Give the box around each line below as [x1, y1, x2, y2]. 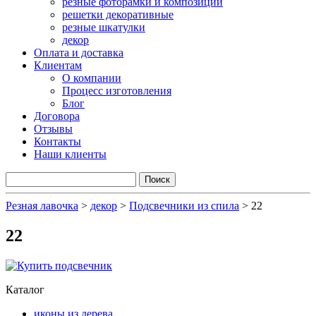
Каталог [6, 283, 44, 296]
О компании [62, 72, 121, 84]
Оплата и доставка [34, 47, 123, 59]
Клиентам [34, 59, 82, 71]
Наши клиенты [34, 148, 107, 160]
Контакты [34, 135, 81, 147]
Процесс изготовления [62, 85, 171, 97]
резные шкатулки [62, 21, 145, 33]
